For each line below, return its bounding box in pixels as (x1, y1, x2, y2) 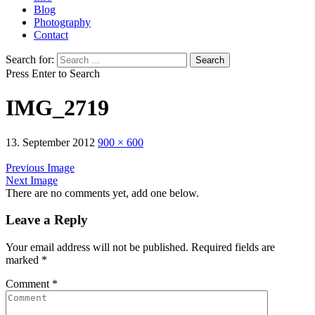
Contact (34, 28, 68, 41)
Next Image (6, 174, 58, 186)
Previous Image (6, 161, 75, 174)
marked (6, 254, 41, 266)
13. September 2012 (6, 136, 95, 148)
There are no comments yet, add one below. (6, 186, 199, 199)
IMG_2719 (6, 95, 109, 121)
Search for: (6, 53, 54, 65)
